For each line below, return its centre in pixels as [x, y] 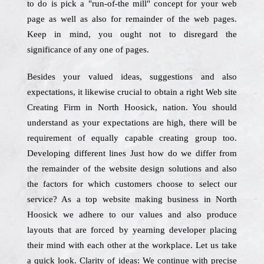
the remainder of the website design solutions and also [132, 169]
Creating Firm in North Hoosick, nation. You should [132, 107]
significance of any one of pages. [88, 49]
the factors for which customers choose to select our [132, 184]
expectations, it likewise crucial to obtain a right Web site [132, 92]
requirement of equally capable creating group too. [132, 138]
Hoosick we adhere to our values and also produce [132, 214]
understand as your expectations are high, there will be [132, 123]
